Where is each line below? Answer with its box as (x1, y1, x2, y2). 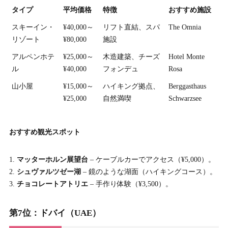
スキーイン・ (12, 23, 54, 32)
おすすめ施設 (168, 6, 211, 14)
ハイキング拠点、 (103, 82, 160, 91)
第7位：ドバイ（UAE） (9, 208, 101, 218)
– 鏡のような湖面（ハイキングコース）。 (80, 168, 217, 176)
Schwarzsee (168, 95, 202, 103)
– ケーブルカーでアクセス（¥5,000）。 (88, 156, 215, 164)
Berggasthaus (168, 82, 206, 91)
